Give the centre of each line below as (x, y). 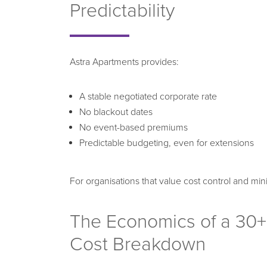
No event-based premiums (133, 127)
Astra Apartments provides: (124, 62)
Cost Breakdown (138, 244)
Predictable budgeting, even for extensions (167, 143)
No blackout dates (116, 112)
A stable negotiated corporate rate (148, 96)
